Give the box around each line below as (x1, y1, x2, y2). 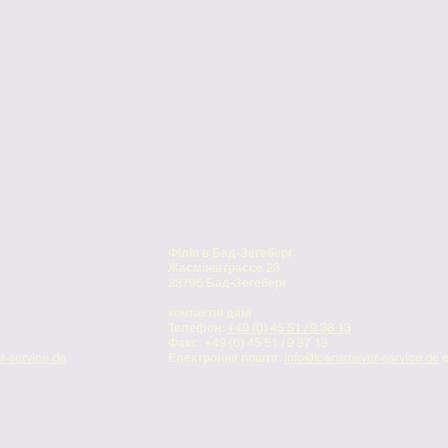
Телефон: (168, 320, 227, 335)
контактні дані (168, 305, 251, 320)
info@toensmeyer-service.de (284, 350, 439, 365)
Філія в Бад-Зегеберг (168, 245, 293, 260)
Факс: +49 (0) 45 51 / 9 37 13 (168, 335, 328, 350)
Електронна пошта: (168, 350, 284, 365)
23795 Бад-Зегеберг (168, 275, 287, 290)
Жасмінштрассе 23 (168, 260, 280, 275)
